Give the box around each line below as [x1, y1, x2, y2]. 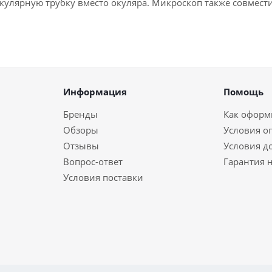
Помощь [223, 86, 263, 98]
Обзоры [63, 124, 98, 136]
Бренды [63, 108, 98, 120]
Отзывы [63, 140, 99, 152]
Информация [63, 86, 127, 98]
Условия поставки [63, 171, 143, 183]
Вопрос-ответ [63, 155, 123, 168]
